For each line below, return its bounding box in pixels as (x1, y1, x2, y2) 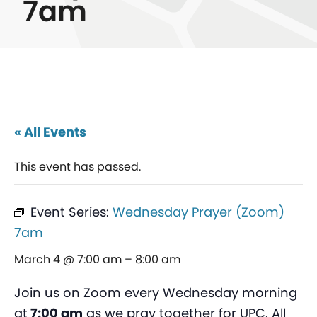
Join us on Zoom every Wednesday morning (14, 284, 297, 302)
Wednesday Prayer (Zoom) (113, 203, 284, 221)
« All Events (14, 123, 86, 142)
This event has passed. (14, 158, 141, 175)
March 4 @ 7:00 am (14, 251, 122, 268)
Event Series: (30, 203, 113, 221)
